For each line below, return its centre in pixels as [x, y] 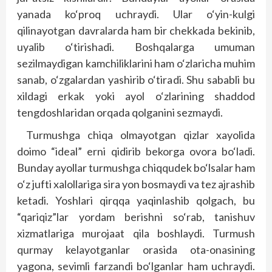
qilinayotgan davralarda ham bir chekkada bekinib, [136, 30]
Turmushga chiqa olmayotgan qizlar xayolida [141, 135]
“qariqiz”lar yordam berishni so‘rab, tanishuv [136, 217]
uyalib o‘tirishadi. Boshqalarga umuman [136, 47]
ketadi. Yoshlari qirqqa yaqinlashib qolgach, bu [136, 200]
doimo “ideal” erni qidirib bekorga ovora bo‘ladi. [136, 151]
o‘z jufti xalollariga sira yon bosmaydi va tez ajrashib [136, 184]
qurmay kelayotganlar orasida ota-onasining [136, 250]
